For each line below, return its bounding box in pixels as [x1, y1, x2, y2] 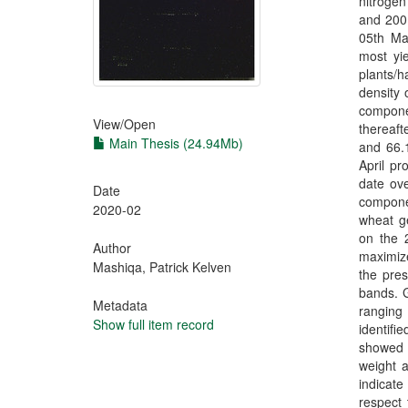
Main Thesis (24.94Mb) [106, 134, 243, 152]
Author [93, 239, 131, 257]
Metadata [93, 296, 148, 314]
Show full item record [93, 315, 214, 333]
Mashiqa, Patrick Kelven [93, 258, 231, 276]
